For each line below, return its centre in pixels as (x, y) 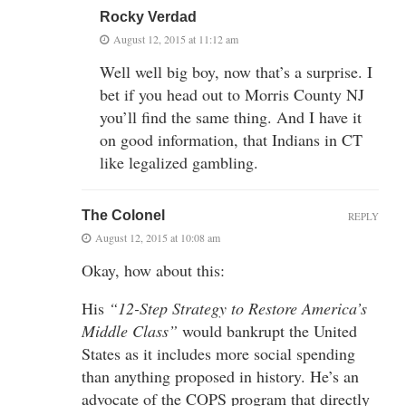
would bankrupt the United (267, 330)
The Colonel (123, 215)
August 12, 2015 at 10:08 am (158, 237)
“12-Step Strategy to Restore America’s (238, 308)
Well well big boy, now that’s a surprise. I (236, 71)
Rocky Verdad (148, 16)
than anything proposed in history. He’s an (220, 376)
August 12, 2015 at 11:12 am (176, 39)
